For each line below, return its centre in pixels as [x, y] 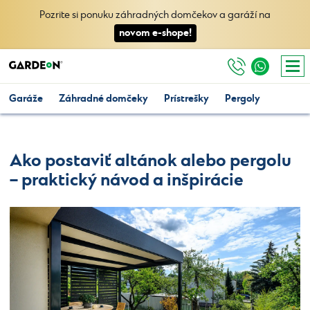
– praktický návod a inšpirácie [127, 180]
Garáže [26, 99]
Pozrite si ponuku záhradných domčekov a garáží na [155, 15]
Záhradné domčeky [103, 99]
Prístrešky [186, 99]
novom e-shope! [155, 33]
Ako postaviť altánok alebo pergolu [151, 161]
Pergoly [243, 99]
